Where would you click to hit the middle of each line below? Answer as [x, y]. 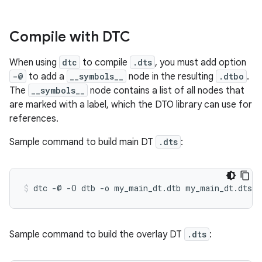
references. [34, 119]
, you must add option [201, 63]
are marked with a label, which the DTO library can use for [131, 105]
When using [34, 63]
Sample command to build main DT [82, 142]
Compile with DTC [70, 37]
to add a [46, 77]
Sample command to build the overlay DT [97, 235]
